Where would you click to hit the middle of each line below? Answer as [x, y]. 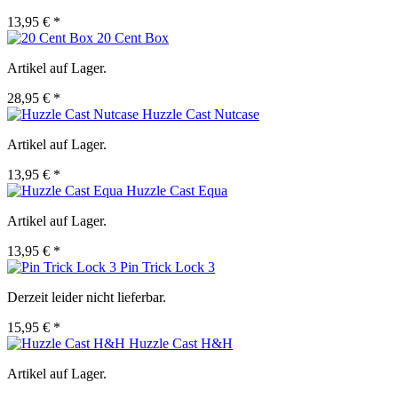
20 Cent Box [133, 38]
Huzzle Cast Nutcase [201, 115]
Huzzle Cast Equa [177, 191]
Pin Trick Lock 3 [167, 267]
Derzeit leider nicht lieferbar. [87, 298]
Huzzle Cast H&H [181, 344]
